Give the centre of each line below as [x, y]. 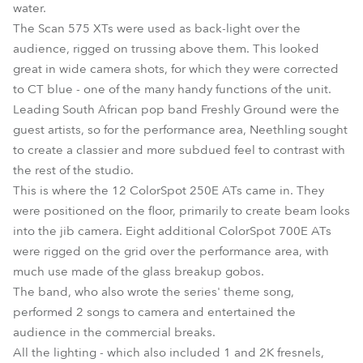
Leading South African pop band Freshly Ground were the [176, 109]
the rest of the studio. [73, 170]
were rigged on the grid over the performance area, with [171, 251]
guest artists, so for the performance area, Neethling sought [180, 130]
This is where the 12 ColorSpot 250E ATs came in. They [169, 190]
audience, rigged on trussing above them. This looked [166, 49]
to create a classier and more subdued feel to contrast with [179, 150]
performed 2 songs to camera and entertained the [154, 312]
